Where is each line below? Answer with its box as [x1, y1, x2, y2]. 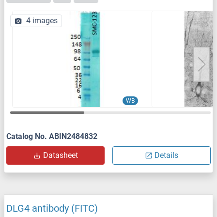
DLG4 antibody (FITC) [6, 202, 98, 215]
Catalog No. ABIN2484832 [6, 132, 97, 141]
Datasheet [43, 151, 78, 160]
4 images [26, 16, 58, 26]
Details [155, 151, 178, 160]
